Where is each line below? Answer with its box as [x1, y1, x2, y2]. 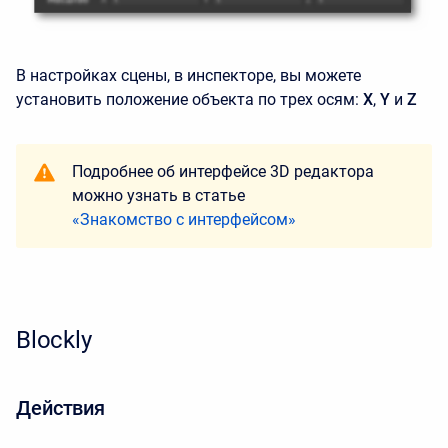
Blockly [16, 325, 92, 354]
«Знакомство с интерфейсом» [72, 209, 296, 229]
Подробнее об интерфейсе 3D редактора [72, 161, 374, 181]
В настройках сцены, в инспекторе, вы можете [16, 65, 361, 85]
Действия [16, 395, 106, 420]
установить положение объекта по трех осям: [16, 89, 359, 109]
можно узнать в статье [72, 185, 245, 205]
